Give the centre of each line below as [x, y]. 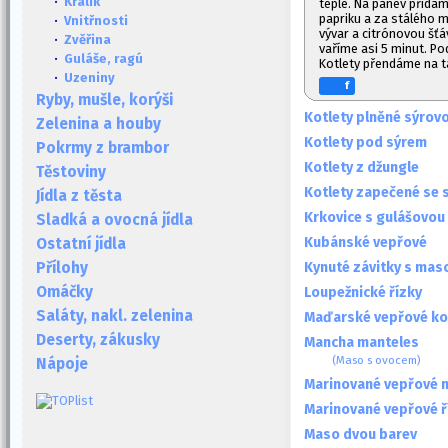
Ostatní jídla [81, 244]
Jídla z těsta [79, 196]
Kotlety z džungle [361, 167]
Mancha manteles [361, 342]
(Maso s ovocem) [376, 359]
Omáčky [64, 292]
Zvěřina [87, 39]
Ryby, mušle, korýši [104, 100]
